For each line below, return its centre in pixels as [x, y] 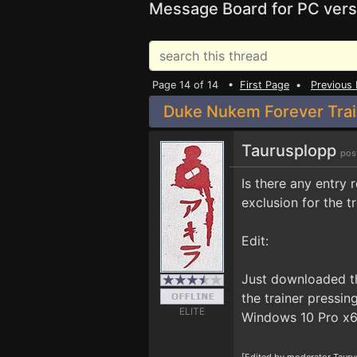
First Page [265, 85]
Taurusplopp [291, 151]
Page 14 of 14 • [196, 85]
